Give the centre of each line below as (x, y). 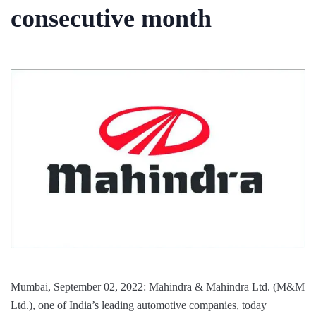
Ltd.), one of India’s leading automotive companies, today (139, 305)
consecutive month (111, 18)
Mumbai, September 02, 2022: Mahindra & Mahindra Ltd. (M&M (158, 287)
